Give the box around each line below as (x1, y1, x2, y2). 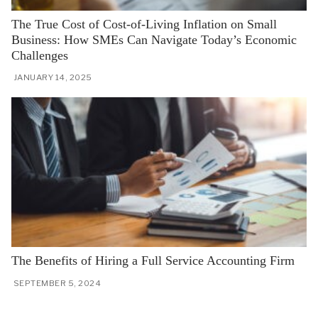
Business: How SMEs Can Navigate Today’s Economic (11, 32, 297, 47)
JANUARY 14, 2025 (13, 72, 92, 83)
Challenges (11, 48, 68, 62)
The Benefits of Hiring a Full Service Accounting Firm (11, 253, 295, 268)
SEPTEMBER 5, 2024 (13, 278, 101, 288)
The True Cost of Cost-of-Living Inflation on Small (11, 16, 277, 31)
